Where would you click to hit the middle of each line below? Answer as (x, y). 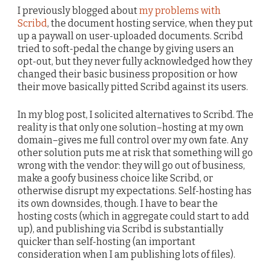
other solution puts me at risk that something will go (135, 152)
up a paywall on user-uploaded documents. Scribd (130, 36)
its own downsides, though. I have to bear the (118, 203)
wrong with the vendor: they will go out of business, (131, 165)
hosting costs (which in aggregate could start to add (133, 216)
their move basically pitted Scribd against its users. (133, 87)
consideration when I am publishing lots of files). (126, 254)
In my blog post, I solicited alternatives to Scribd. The (135, 114)
